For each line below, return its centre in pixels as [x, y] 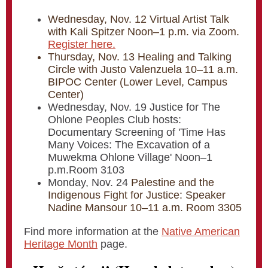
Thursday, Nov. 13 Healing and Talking [140, 57]
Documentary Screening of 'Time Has [137, 132]
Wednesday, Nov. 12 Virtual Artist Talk [138, 19]
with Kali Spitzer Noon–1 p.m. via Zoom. [144, 32]
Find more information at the [93, 232]
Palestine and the [173, 182]
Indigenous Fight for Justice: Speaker [137, 195]
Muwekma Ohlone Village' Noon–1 [130, 157]
